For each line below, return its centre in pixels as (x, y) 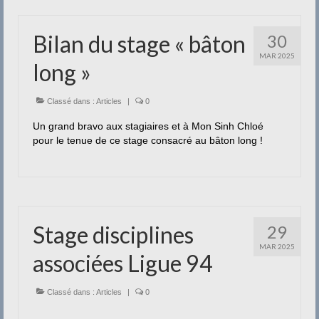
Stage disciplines (113, 235)
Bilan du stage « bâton (139, 44)
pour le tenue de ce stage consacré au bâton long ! (152, 140)
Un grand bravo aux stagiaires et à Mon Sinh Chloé (148, 126)
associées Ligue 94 (123, 263)
